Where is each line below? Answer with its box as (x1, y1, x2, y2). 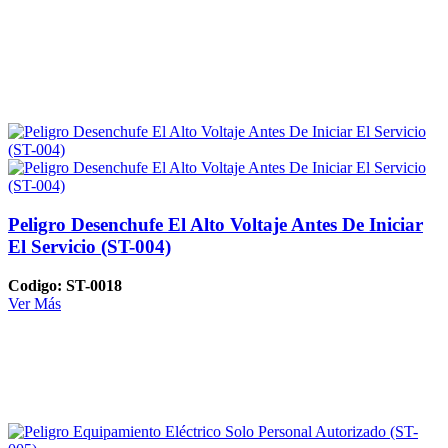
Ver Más (8, 294, 61, 312)
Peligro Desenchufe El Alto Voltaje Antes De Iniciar (8, 214, 423, 236)
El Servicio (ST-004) (8, 236, 171, 258)
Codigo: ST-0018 (8, 276, 122, 294)
